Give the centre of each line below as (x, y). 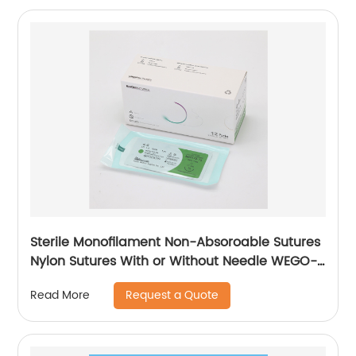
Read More (60, 296)
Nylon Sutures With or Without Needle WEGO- (174, 261)
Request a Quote (172, 295)
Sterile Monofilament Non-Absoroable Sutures (152, 242)
